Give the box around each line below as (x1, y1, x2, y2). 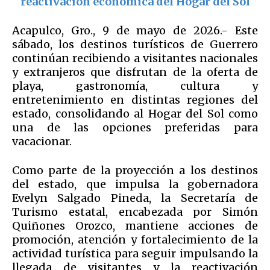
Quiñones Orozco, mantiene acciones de (12, 219, 258, 233)
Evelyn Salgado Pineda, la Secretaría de (12, 191, 258, 206)
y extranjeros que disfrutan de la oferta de (12, 65, 258, 80)
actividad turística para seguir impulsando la (12, 246, 258, 261)
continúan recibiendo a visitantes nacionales (12, 51, 258, 66)
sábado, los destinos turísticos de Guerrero (12, 37, 258, 52)
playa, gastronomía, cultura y (12, 79, 258, 93)
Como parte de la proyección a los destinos (12, 163, 258, 178)
